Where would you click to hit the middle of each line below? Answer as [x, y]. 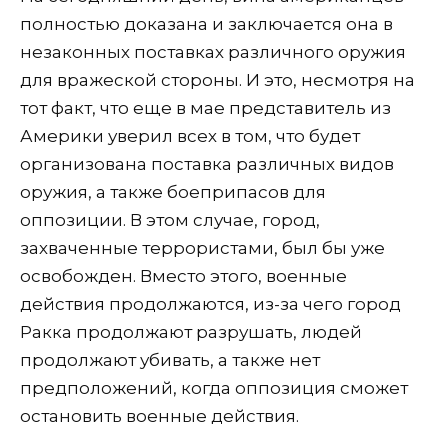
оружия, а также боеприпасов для [173, 191]
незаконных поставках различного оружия [213, 51]
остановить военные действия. [159, 415]
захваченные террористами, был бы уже [202, 247]
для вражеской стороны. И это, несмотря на [217, 79]
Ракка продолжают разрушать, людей [191, 331]
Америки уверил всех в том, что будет [190, 135]
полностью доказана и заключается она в [206, 23]
